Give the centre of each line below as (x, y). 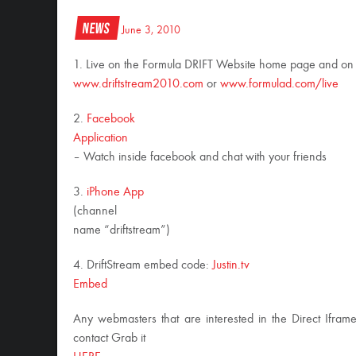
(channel (95, 211)
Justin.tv (231, 265)
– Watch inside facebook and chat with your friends (200, 157)
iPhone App (115, 192)
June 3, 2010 (151, 30)
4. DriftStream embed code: (143, 265)
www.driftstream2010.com (138, 84)
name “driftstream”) (122, 230)
